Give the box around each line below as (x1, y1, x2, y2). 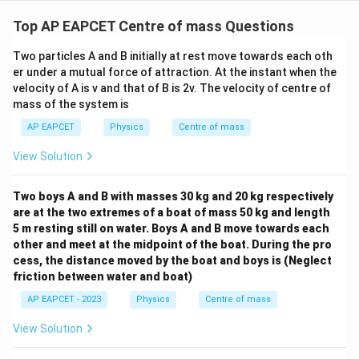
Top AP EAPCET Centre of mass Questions (13, 18, 294, 34)
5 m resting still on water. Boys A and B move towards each (13, 222, 329, 235)
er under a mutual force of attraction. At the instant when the (13, 66, 337, 79)
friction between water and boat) (13, 270, 192, 283)
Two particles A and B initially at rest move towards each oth (13, 50, 333, 63)
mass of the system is (13, 98, 129, 111)
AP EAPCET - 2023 (27, 294, 101, 305)
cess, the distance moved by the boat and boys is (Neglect (13, 254, 332, 267)
